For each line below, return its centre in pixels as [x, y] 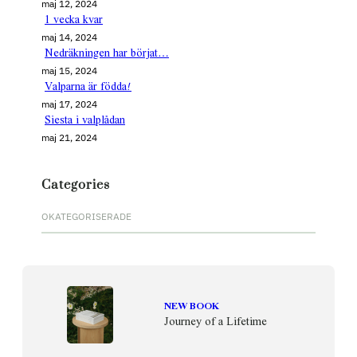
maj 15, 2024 [69, 70]
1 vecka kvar [74, 20]
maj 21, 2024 [69, 137]
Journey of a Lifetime [216, 322]
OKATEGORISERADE [86, 216]
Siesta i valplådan [85, 120]
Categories [76, 184]
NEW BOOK [192, 306]
